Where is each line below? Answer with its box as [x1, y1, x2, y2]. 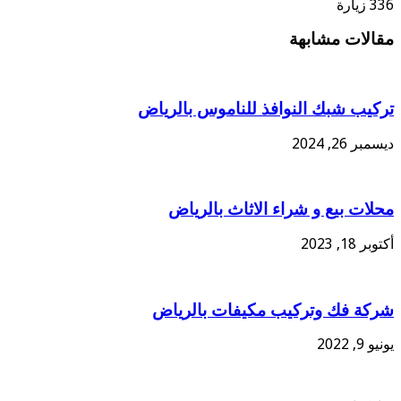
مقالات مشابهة [289, 30, 394, 49]
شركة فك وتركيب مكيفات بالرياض [152, 300, 394, 320]
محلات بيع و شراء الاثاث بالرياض [168, 200, 394, 219]
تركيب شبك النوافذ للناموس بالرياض [138, 98, 394, 118]
